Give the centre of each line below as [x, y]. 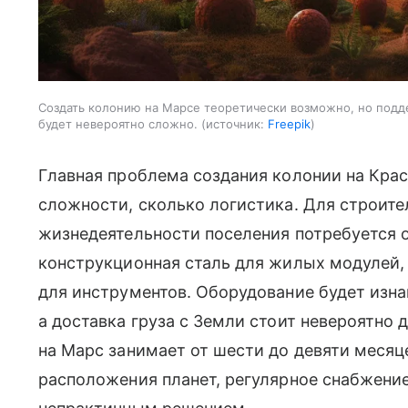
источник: [235, 123]
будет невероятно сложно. [118, 123]
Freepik [289, 123]
